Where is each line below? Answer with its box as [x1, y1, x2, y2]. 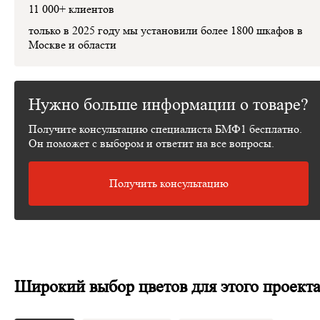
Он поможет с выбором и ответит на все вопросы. [29, 136, 274, 151]
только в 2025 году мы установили [29, 24, 201, 38]
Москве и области [29, 38, 116, 52]
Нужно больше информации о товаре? [29, 95, 309, 115]
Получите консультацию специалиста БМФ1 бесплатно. [29, 122, 302, 136]
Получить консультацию [109, 176, 229, 191]
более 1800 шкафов [201, 24, 294, 38]
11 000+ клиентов [29, 2, 114, 16]
